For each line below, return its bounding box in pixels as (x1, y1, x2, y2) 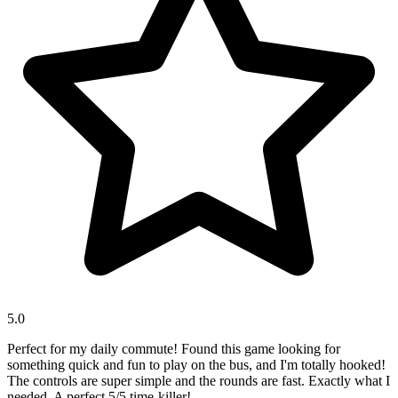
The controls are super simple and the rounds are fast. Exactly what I (7, 372, 390, 388)
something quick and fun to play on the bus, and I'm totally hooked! (7, 356, 386, 372)
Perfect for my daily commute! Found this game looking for (7, 340, 340, 356)
